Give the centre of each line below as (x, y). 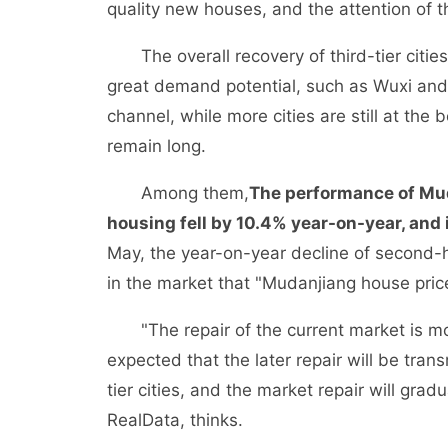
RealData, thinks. (175, 420)
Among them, (178, 193)
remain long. (156, 146)
